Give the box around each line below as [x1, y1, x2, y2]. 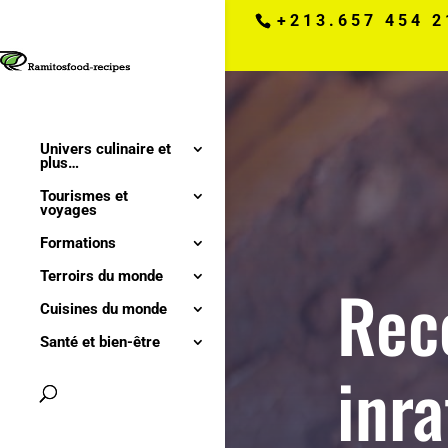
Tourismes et [40, 187, 128, 206]
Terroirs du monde [40, 267, 163, 286]
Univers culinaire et [40, 140, 171, 159]
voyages [40, 201, 97, 220]
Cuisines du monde [40, 300, 167, 319]
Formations [40, 234, 116, 253]
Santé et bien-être [40, 333, 160, 352]
